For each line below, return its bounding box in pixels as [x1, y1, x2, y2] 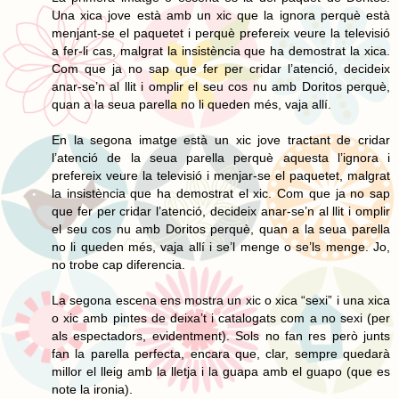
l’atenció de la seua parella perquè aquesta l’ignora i [52, 150, 390, 165]
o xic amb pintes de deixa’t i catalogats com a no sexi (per [52, 310, 390, 325]
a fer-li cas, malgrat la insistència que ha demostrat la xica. [52, 43, 390, 58]
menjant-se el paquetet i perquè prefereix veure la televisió [52, 25, 390, 40]
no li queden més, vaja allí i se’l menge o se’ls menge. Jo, [52, 239, 390, 254]
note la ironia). [52, 381, 133, 396]
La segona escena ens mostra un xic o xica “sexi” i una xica [52, 292, 390, 307]
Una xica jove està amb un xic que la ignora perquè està [52, 7, 390, 22]
